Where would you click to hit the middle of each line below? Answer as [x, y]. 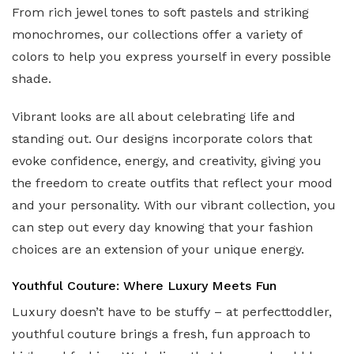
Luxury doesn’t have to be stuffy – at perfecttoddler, [172, 311]
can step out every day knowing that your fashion [162, 227]
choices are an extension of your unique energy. [158, 249]
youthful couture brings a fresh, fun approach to [161, 333]
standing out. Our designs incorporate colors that [162, 138]
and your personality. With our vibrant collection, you [174, 205]
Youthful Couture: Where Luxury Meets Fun [144, 285]
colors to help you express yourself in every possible [171, 56]
